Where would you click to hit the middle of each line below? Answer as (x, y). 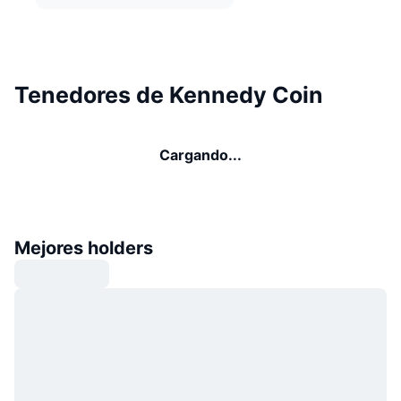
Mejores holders (84, 248)
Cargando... (200, 155)
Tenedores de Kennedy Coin (169, 95)
